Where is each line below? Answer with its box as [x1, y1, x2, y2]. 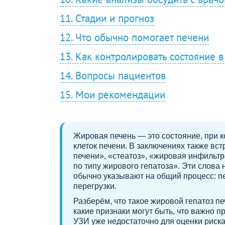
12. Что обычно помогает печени [60, 30, 209, 44]
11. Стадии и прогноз [60, 11, 154, 25]
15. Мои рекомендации [60, 87, 165, 101]
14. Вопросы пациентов [60, 68, 166, 82]
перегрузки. [73, 181, 117, 190]
